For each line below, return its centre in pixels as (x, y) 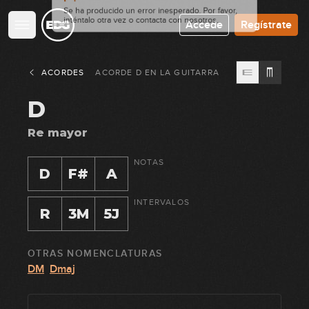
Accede (204, 25)
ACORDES (63, 72)
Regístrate (266, 25)
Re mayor (58, 133)
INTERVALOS (162, 202)
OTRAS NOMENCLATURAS (95, 253)
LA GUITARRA (189, 72)
